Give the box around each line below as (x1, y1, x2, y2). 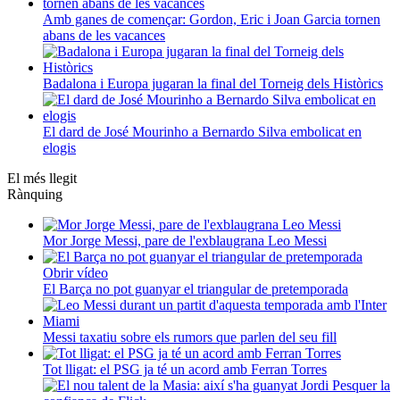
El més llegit (7, 170, 77, 186)
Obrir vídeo (43, 264, 108, 280)
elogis (43, 139, 76, 155)
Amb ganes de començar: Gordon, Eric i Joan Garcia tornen (43, 11, 380, 27)
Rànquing (7, 186, 62, 202)
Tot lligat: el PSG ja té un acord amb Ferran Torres (43, 361, 327, 377)
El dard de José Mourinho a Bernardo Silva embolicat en (43, 123, 362, 139)
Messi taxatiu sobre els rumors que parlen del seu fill (43, 329, 337, 345)
